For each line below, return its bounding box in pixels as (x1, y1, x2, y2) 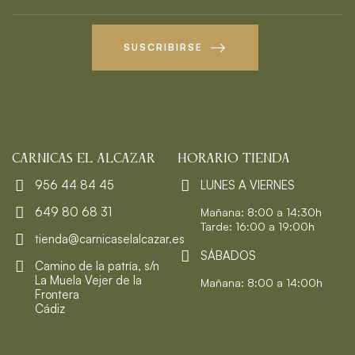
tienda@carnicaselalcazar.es (35, 231, 185, 246)
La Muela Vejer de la (35, 272, 142, 288)
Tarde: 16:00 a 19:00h (200, 219, 315, 233)
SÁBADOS (200, 247, 256, 263)
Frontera (35, 286, 79, 302)
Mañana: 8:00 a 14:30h (200, 204, 322, 219)
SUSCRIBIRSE (124, 41, 203, 54)
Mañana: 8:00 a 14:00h (200, 275, 323, 289)
